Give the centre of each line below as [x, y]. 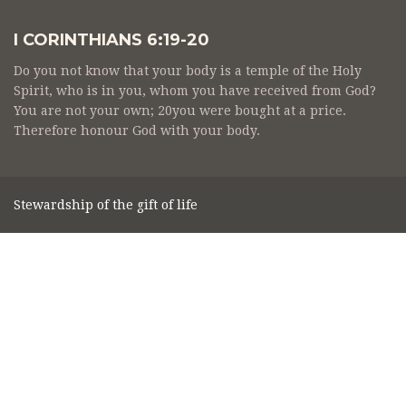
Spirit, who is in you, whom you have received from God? [195, 91]
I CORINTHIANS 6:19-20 [111, 40]
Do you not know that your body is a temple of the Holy [188, 71]
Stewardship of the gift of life [106, 205]
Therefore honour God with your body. [137, 131]
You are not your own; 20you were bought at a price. [180, 111]
